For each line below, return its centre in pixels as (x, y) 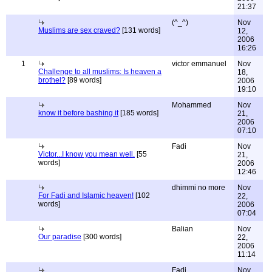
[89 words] (83, 80)
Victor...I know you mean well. (87, 154)
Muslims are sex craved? (79, 30)
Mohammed (192, 105)
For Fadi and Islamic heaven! (86, 195)
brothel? (52, 80)
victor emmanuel (199, 64)
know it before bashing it (78, 113)
